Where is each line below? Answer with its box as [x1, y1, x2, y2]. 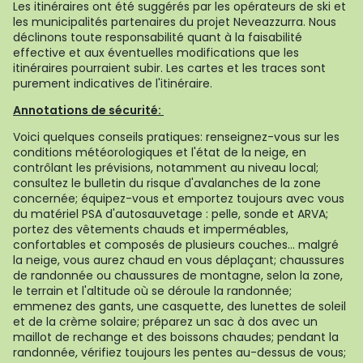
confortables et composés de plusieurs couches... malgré [13, 237, 339, 253]
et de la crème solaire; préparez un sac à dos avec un [13, 314, 318, 330]
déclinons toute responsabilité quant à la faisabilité [13, 29, 302, 45]
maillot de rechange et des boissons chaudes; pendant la [13, 329, 339, 345]
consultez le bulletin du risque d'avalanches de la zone [13, 175, 321, 191]
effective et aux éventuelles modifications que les [13, 45, 299, 61]
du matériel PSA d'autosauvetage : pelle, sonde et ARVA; [13, 206, 328, 222]
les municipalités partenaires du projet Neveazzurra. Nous [13, 14, 336, 30]
